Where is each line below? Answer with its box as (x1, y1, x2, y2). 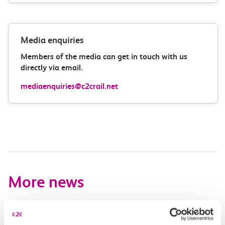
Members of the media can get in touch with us (21, 52, 187, 61)
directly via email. (21, 63, 83, 72)
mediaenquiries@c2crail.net (21, 81, 118, 91)
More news (8, 173, 84, 191)
